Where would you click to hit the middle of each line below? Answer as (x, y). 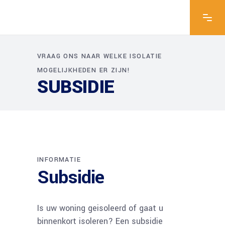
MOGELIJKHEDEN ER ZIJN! (84, 70)
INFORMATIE (59, 160)
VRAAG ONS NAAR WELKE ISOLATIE (100, 56)
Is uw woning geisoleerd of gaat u (100, 208)
